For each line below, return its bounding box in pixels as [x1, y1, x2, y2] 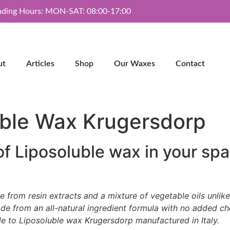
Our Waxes [113, 60, 155, 68]
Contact [175, 60, 205, 68]
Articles [26, 60, 54, 68]
